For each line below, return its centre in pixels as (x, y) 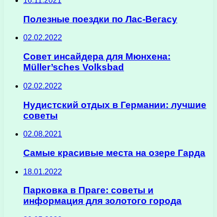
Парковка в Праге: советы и (88, 190)
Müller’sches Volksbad (74, 67)
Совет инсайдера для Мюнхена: (97, 57)
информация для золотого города (102, 201)
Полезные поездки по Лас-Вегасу (100, 19)
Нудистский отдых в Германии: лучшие (115, 105)
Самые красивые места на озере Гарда (114, 153)
